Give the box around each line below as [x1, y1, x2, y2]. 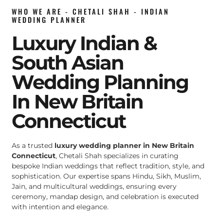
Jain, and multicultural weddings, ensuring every [12, 182, 177, 191]
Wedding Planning [12, 70, 188, 94]
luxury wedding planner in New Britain [54, 141, 194, 150]
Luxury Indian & [12, 31, 157, 55]
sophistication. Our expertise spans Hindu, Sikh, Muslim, [12, 172, 201, 181]
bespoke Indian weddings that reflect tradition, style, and [12, 162, 204, 171]
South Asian [12, 51, 124, 75]
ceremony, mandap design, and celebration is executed [12, 192, 199, 201]
